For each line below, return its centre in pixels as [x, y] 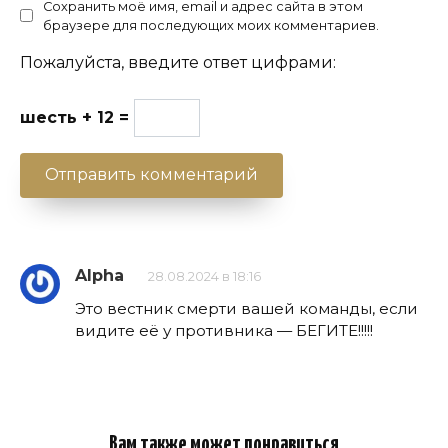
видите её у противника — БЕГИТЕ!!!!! [224, 330]
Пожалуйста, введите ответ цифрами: [178, 62]
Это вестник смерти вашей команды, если [246, 308]
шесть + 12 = [77, 117]
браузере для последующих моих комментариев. [211, 25]
